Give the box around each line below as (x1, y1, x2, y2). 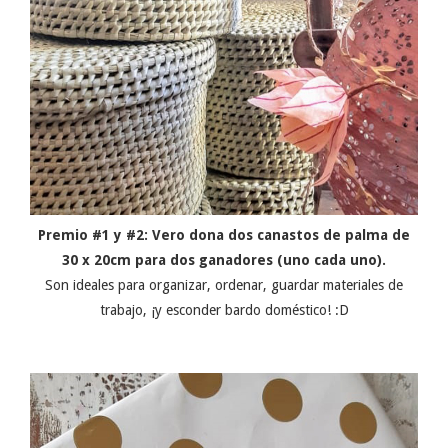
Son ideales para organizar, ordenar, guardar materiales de (45, 276, 403, 293)
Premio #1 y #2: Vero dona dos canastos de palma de (38, 226, 410, 243)
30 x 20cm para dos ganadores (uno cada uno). (62, 251, 386, 268)
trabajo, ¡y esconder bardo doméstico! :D (99, 301, 349, 318)
